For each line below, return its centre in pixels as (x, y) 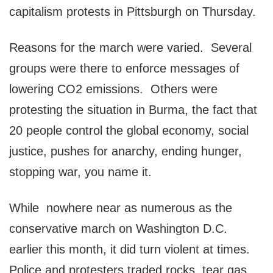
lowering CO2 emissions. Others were (113, 89)
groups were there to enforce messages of (124, 69)
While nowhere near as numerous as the (121, 208)
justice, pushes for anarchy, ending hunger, (126, 151)
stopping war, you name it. (80, 172)
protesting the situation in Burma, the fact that (133, 110)
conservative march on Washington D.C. (118, 229)
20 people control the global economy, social (129, 131)
